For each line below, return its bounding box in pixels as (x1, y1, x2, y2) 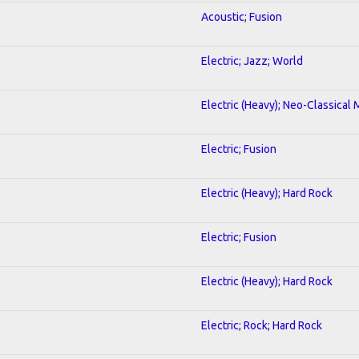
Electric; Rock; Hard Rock (201, 318, 322, 332)
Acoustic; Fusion (201, 10, 282, 23)
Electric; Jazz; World (201, 54, 303, 67)
